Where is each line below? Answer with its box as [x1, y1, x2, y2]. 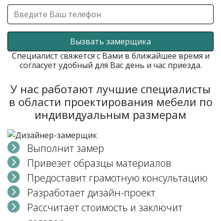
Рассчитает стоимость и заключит [27, 200, 183, 214]
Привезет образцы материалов [27, 156, 171, 170]
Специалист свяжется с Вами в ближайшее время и [11, 50, 210, 61]
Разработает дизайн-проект [27, 185, 155, 199]
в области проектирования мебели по [8, 94, 213, 109]
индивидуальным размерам [35, 107, 186, 122]
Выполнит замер [27, 141, 104, 155]
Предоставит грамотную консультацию [27, 171, 208, 184]
